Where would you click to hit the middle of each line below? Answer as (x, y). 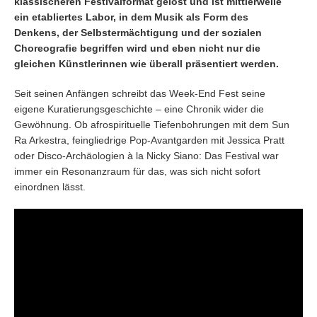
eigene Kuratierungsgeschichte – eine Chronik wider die (139, 109)
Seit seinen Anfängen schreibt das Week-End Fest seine (140, 93)
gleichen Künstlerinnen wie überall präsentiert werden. (146, 64)
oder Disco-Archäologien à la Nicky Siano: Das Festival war (146, 156)
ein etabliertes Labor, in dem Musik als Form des (131, 17)
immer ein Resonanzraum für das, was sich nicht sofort (137, 171)
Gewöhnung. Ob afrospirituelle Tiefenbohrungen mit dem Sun (152, 125)
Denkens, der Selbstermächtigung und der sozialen (138, 33)
